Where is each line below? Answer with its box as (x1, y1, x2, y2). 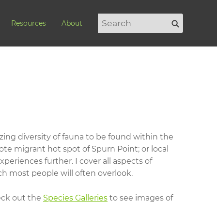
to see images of (108, 193, 173, 202)
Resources (11, 19, 46, 28)
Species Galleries (43, 193, 108, 202)
